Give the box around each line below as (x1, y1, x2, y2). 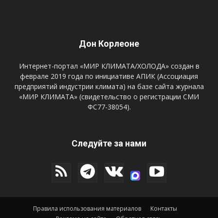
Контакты (150, 204, 177, 213)
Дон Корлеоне (79, 38, 139, 49)
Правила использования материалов (33, 204, 141, 213)
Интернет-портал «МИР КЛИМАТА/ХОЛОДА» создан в (18, 61, 200, 71)
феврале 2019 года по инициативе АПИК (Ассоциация (20, 72, 198, 81)
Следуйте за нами (72, 138, 146, 148)
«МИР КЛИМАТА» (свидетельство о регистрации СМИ (19, 92, 199, 101)
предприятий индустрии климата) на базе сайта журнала (14, 82, 204, 91)
